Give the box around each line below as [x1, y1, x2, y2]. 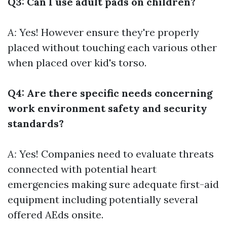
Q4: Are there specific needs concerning [8, 87, 213, 99]
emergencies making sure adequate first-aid [8, 178, 219, 191]
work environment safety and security [8, 102, 207, 115]
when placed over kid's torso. [8, 56, 146, 69]
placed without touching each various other [8, 41, 217, 54]
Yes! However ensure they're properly [19, 26, 199, 39]
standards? [8, 117, 64, 130]
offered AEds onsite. [8, 208, 103, 221]
